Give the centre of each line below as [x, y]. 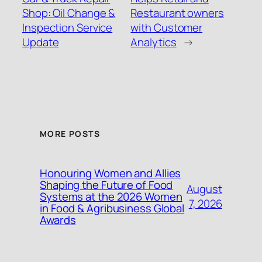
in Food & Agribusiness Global [112, 208]
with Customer [167, 28]
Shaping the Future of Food [106, 185]
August [204, 189]
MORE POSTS [70, 133]
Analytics [154, 42]
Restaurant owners [177, 13]
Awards [58, 220]
